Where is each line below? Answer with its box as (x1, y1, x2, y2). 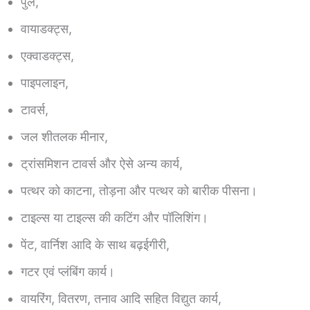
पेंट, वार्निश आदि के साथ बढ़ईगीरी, (21, 237, 170, 253)
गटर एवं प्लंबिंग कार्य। (21, 264, 115, 280)
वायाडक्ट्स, (21, 21, 72, 37)
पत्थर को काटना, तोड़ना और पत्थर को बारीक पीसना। (21, 183, 257, 199)
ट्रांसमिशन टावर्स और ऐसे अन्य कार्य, (21, 156, 183, 172)
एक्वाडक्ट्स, (21, 48, 74, 64)
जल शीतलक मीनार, (21, 129, 108, 145)
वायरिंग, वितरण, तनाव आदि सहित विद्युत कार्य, (21, 291, 221, 307)
